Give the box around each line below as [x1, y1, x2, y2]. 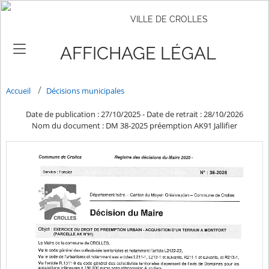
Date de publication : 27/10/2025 [26, 109, 141, 120]
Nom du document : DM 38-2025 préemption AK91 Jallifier [32, 120, 237, 131]
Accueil [6, 85, 31, 96]
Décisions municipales [46, 85, 124, 96]
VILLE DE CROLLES [130, 14, 208, 25]
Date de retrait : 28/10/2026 [147, 109, 243, 120]
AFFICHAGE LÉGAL [60, 43, 216, 64]
